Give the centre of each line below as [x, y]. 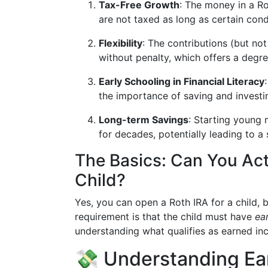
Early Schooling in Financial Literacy [182, 81]
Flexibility [121, 43]
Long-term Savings [144, 120]
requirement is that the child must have [165, 217]
